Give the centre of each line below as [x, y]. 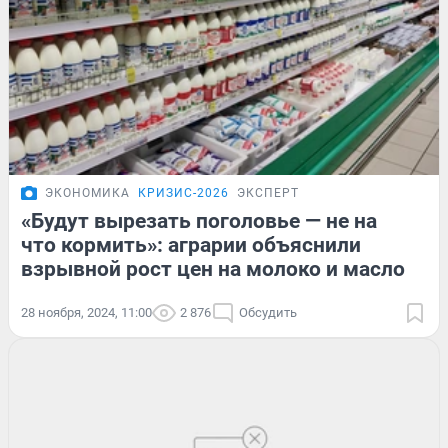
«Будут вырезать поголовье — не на [199, 220]
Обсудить [268, 312]
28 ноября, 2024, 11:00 [86, 312]
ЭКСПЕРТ [268, 192]
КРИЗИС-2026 [183, 192]
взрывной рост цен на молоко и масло [213, 268]
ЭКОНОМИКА [87, 192]
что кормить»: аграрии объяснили [191, 244]
